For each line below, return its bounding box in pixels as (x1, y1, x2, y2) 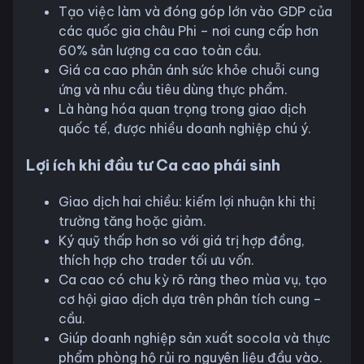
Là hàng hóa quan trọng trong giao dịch (58, 101, 306, 118)
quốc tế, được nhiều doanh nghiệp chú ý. (58, 120, 311, 137)
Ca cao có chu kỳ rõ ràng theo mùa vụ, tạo (58, 271, 327, 288)
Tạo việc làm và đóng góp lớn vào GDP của (58, 3, 332, 20)
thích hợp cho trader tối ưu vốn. (58, 251, 254, 268)
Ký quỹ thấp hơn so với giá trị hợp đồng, (58, 232, 305, 249)
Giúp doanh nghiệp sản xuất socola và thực (58, 329, 331, 346)
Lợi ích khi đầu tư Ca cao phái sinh (26, 155, 280, 175)
